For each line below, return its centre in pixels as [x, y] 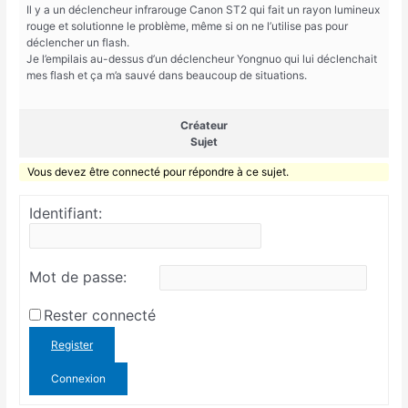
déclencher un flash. [78, 43]
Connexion [79, 378]
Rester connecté [100, 315]
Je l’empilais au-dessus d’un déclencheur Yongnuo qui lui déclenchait [202, 59]
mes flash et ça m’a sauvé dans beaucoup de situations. [167, 76]
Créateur [204, 125]
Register [72, 344]
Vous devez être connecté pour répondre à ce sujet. [158, 171]
